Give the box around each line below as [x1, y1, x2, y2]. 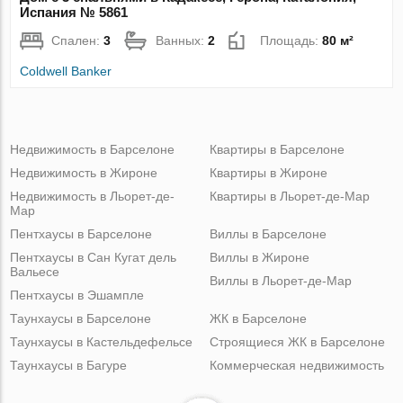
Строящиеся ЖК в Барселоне [209, 334, 385, 349]
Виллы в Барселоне [209, 226, 327, 241]
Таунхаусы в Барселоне [10, 310, 152, 326]
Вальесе [10, 264, 60, 279]
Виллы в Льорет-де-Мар [209, 273, 352, 288]
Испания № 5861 [20, 4, 129, 20]
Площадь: [260, 32, 323, 48]
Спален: [51, 32, 104, 48]
